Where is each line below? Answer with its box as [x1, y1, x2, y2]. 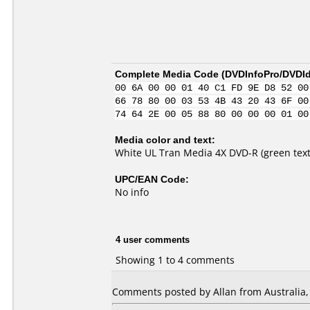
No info [115, 185, 149, 199]
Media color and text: [115, 133, 215, 146]
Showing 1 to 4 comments [116, 253, 235, 266]
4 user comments [116, 232, 190, 246]
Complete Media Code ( [115, 67, 225, 80]
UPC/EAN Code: [115, 172, 189, 185]
